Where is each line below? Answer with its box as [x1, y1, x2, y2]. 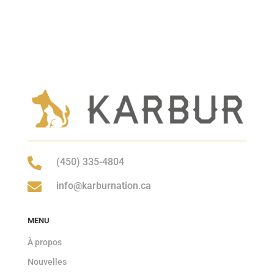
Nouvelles [27, 256, 67, 267]
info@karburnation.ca [56, 179, 151, 191]
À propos [27, 237, 62, 247]
